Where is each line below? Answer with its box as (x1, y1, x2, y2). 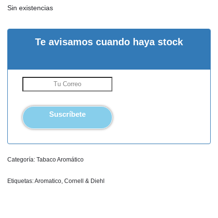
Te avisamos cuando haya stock (35, 36, 183, 48)
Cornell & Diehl (64, 178, 105, 185)
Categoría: (7, 156, 36, 163)
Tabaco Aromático (36, 156, 84, 163)
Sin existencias (7, 4, 53, 12)
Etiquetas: (7, 178, 35, 185)
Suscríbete (49, 110, 86, 119)
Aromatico (35, 178, 61, 185)
